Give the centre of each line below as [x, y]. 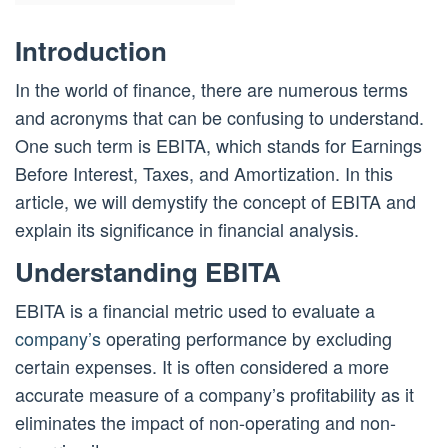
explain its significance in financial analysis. [187, 229]
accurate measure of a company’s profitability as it [214, 394]
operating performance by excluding [246, 338]
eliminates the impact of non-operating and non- [205, 422]
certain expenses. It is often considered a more [202, 366]
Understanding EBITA [148, 272]
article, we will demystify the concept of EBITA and [215, 201]
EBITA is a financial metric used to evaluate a [195, 310]
